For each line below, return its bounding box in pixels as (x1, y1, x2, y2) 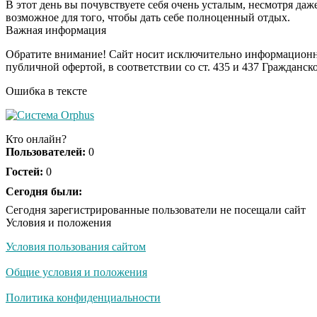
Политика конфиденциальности (6, 291, 161, 304)
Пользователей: (6, 145, 86, 158)
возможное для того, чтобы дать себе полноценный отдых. (6, 11, 290, 23)
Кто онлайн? (6, 132, 67, 145)
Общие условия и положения (6, 265, 147, 278)
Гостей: (6, 165, 43, 178)
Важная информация (6, 23, 106, 36)
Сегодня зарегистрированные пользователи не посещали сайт (6, 203, 306, 216)
